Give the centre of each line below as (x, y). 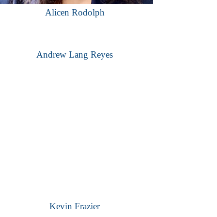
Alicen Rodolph (75, 12)
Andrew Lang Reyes (75, 54)
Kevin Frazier (75, 206)
